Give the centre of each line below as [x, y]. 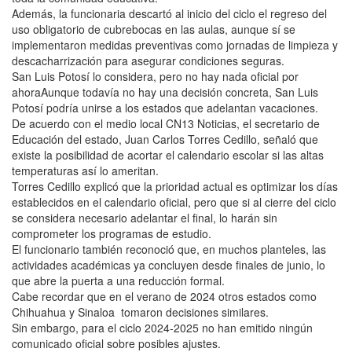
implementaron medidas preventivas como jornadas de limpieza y [175, 44]
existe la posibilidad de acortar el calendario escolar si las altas [168, 154]
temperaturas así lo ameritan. [85, 170]
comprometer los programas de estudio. [112, 233]
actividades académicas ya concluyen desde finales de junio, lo [169, 264]
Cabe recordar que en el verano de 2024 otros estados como [164, 296]
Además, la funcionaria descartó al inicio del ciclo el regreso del [169, 13]
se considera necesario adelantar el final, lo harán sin [145, 217]
